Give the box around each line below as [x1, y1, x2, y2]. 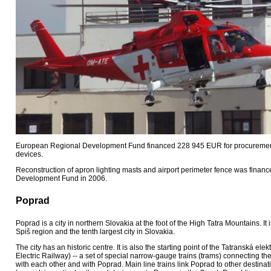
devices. [16, 149, 43, 158]
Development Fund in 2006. [16, 174, 107, 183]
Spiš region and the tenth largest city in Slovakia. [16, 227, 175, 237]
